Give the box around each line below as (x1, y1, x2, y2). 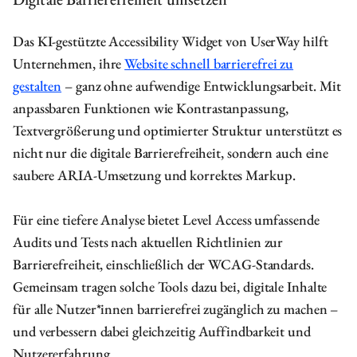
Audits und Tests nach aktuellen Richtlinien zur (13, 233, 284, 251)
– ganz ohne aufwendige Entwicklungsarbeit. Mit (61, 76, 341, 95)
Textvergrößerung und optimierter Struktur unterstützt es (13, 121, 343, 139)
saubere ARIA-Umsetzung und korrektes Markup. (13, 166, 296, 184)
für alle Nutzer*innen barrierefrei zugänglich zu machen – (13, 300, 339, 318)
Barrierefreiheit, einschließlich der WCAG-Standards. (13, 255, 314, 273)
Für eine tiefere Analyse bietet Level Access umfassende (13, 210, 320, 229)
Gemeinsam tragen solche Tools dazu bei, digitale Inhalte (13, 277, 328, 296)
